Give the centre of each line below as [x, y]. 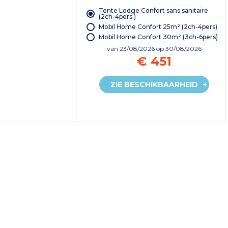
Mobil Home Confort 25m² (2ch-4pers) [158, 27]
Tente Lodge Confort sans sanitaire [153, 11]
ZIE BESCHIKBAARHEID [154, 85]
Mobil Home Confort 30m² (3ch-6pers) [158, 37]
